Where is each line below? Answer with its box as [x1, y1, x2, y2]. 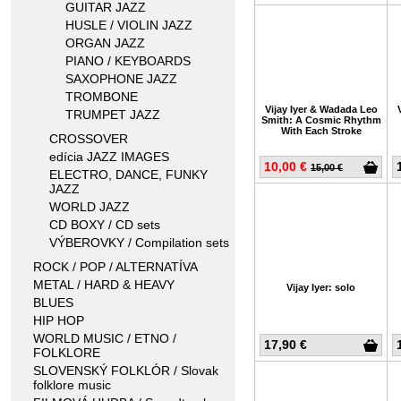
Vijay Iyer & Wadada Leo [264, 104, 378, 115]
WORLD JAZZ [49, 200, 130, 214]
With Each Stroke [280, 125, 362, 136]
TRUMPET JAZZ [65, 107, 160, 122]
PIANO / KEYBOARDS [65, 54, 191, 68]
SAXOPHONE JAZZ [65, 72, 177, 86]
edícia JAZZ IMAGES [49, 149, 169, 164]
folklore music [33, 378, 111, 392]
